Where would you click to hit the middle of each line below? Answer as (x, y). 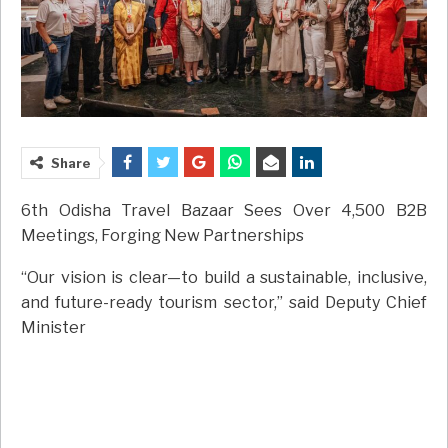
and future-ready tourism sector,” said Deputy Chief (224, 303)
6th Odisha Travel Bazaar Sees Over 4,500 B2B (224, 211)
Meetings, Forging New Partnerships (162, 236)
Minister (53, 328)
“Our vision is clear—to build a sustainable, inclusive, (224, 278)
